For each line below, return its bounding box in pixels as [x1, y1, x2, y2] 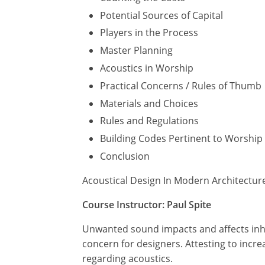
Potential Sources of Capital [100, 8, 223, 22]
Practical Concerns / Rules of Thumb [100, 79, 261, 92]
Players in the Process [100, 26, 198, 40]
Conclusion [100, 150, 150, 163]
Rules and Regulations [100, 114, 199, 128]
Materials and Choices [100, 96, 198, 110]
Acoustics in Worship [100, 62, 193, 75]
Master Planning [100, 44, 173, 57]
